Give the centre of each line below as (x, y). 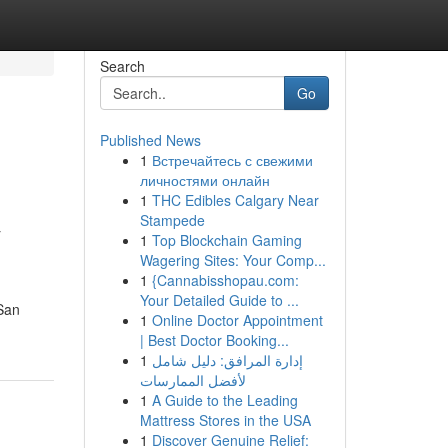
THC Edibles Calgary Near (235, 200)
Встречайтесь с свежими (232, 160)
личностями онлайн (204, 180)
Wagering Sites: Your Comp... (232, 260)
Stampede (172, 220)
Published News (150, 140)
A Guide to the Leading (224, 400)
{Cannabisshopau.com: (225, 280)
